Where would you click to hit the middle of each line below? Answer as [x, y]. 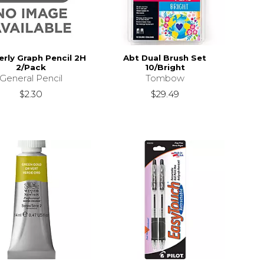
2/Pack [31, 67]
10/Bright [165, 67]
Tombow [165, 78]
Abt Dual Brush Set [165, 57]
